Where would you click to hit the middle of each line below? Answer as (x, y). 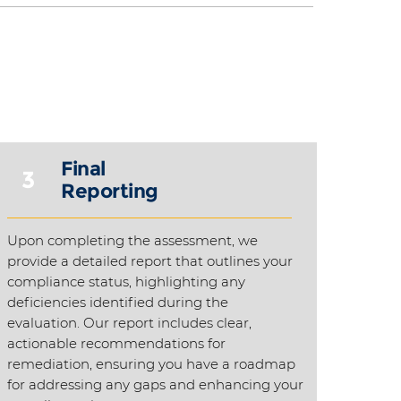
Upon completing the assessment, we (132, 240)
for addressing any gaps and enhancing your (155, 384)
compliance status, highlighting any (126, 282)
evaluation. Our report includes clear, (129, 323)
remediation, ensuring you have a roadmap (151, 364)
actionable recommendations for (116, 343)
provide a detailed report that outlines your (150, 261)
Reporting (110, 191)
